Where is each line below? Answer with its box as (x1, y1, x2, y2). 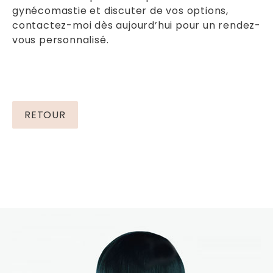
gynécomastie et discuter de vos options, (12, 3, 229, 18)
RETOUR (24, 107, 66, 122)
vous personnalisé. (12, 32, 109, 47)
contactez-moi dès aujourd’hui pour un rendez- (12, 18, 261, 32)
